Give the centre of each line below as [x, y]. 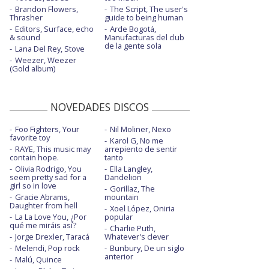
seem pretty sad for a [48, 177]
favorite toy [30, 137]
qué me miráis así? [43, 225]
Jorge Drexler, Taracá [52, 236]
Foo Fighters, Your [47, 129]
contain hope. [34, 157]
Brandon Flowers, [47, 9]
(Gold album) [32, 68]
